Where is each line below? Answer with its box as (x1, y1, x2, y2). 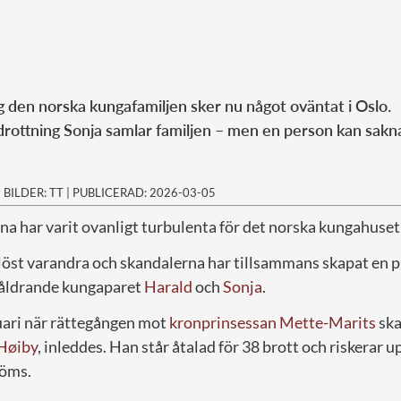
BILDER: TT (4, 184, 64, 200)
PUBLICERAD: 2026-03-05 (73, 184, 216, 200)
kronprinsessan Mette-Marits (169, 311, 376, 332)
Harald (144, 276, 192, 296)
